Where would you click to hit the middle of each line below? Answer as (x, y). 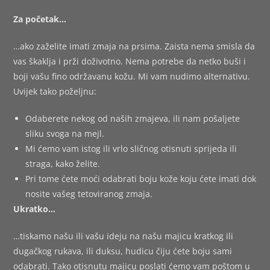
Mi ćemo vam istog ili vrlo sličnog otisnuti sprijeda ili (131, 148)
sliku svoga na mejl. (65, 133)
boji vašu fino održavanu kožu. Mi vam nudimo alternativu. (132, 76)
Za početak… (40, 19)
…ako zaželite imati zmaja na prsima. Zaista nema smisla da (134, 46)
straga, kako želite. (63, 163)
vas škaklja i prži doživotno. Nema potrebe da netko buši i (130, 61)
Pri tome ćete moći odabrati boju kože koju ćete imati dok (141, 178)
